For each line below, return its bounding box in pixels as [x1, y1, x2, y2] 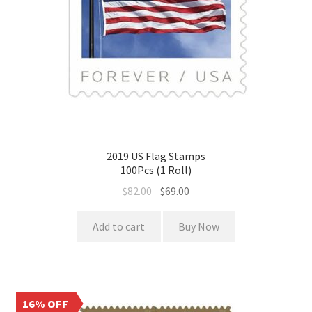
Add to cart [92, 219, 145, 234]
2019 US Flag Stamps [107, 148, 205, 163]
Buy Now [178, 219, 220, 234]
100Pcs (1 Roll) [120, 162, 192, 177]
